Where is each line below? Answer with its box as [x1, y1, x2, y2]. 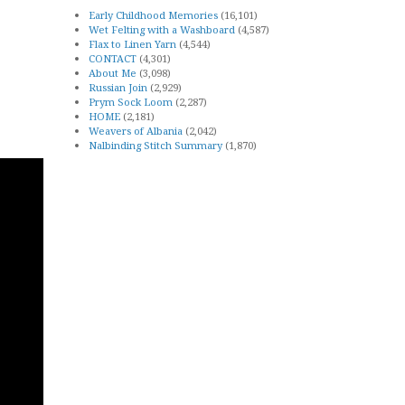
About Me [89, 65, 137, 80]
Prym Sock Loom [89, 94, 173, 108]
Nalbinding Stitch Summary [89, 137, 222, 152]
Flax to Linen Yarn [89, 36, 176, 51]
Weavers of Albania [89, 123, 183, 137]
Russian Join [89, 80, 147, 94]
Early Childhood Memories [89, 7, 218, 22]
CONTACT [89, 51, 137, 65]
